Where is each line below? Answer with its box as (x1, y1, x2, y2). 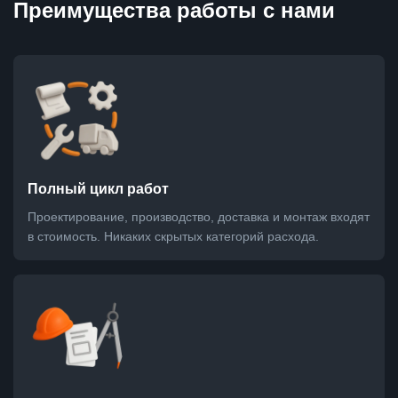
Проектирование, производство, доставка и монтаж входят (28, 210, 370, 225)
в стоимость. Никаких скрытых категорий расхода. (28, 229, 319, 244)
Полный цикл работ (28, 181, 169, 197)
